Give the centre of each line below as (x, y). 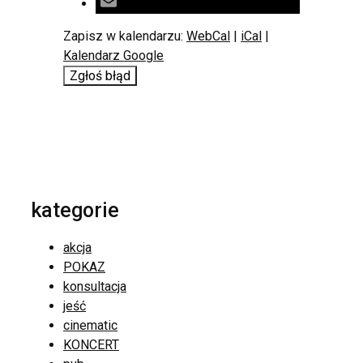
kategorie (75, 210)
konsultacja (95, 286)
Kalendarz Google (113, 55)
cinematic (90, 325)
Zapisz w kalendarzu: (125, 36)
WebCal (208, 36)
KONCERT (91, 344)
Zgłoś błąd (100, 75)
